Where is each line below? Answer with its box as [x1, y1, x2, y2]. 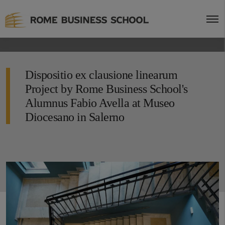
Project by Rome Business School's [25, 82, 188, 95]
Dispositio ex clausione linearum [25, 68, 177, 81]
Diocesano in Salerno [25, 110, 124, 124]
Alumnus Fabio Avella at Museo [25, 96, 175, 109]
